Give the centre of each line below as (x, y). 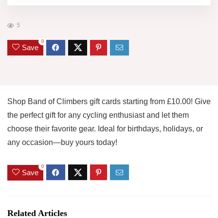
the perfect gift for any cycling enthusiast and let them (98, 115)
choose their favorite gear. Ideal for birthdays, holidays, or (105, 129)
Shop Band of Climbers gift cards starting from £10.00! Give (109, 102)
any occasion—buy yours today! (62, 143)
